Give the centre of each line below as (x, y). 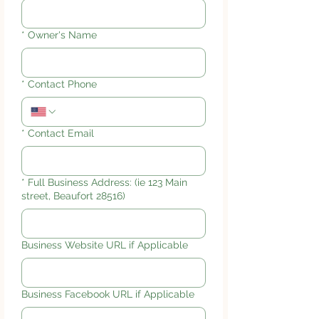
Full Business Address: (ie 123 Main (108, 182)
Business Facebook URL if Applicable (108, 294)
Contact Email (61, 133)
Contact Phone (62, 84)
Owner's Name (62, 35)
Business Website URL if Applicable (105, 245)
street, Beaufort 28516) (73, 195)
